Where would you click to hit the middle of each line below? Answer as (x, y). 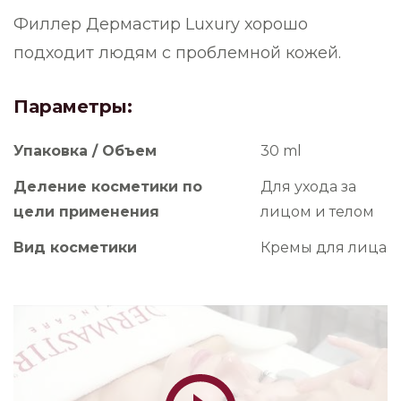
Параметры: (73, 106)
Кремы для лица (324, 247)
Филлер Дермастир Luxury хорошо (161, 24)
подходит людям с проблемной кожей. (177, 52)
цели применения (86, 211)
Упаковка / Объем (85, 150)
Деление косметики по (108, 186)
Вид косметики (75, 247)
